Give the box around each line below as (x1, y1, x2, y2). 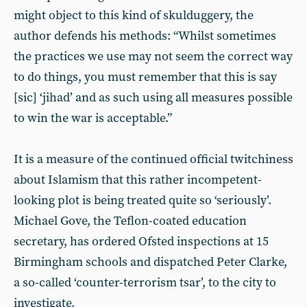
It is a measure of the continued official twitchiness (14, 151, 293, 167)
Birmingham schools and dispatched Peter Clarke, (14, 254, 287, 270)
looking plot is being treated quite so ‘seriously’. (14, 193, 271, 208)
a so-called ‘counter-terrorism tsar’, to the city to (14, 275, 276, 291)
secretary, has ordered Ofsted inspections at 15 (14, 234, 269, 249)
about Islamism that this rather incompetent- (14, 172, 262, 188)
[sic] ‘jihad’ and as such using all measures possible (14, 90, 293, 106)
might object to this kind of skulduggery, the (14, 8, 254, 23)
